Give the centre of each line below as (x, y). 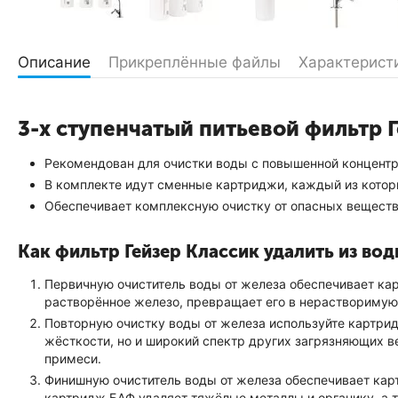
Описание (54, 62)
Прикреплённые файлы (195, 62)
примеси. (73, 358)
